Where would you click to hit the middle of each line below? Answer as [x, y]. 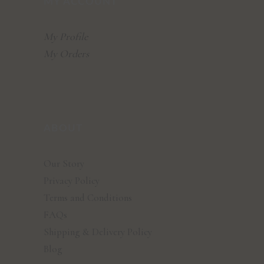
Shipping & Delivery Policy [98, 232]
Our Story [64, 163]
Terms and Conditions [88, 197]
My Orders [66, 53]
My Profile [66, 36]
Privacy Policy [72, 180]
